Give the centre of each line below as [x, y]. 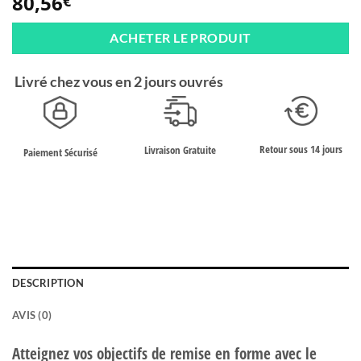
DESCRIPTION [48, 282]
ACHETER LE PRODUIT [180, 38]
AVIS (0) [32, 315]
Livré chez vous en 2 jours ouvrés [118, 81]
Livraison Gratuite [180, 149]
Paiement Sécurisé [60, 152]
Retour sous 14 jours [301, 149]
